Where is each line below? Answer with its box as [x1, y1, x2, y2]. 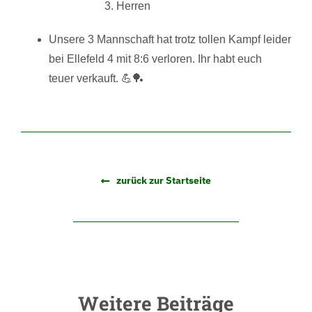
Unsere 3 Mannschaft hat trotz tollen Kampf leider [48, 33, 291, 46]
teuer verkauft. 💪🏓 [48, 72, 143, 85]
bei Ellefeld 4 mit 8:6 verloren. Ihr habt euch [48, 53, 262, 65]
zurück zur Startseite [116, 174, 211, 187]
